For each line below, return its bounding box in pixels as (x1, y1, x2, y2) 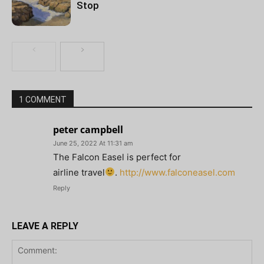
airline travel (53, 166, 105, 178)
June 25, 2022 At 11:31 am (53, 138, 133, 147)
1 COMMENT (19, 94, 67, 104)
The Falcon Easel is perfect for (53, 151, 181, 163)
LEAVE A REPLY (12, 220, 78, 232)
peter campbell (53, 123, 123, 136)
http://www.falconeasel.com (120, 166, 236, 178)
